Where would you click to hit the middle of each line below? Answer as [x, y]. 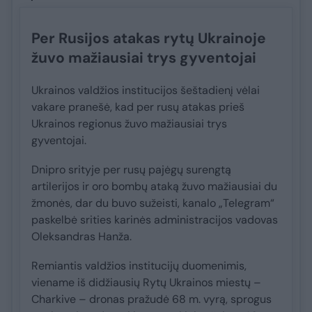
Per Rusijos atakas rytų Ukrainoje [149, 39]
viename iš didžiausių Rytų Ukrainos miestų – [146, 283]
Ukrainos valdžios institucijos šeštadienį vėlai [146, 91]
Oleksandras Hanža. [81, 237]
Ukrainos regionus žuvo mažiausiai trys [129, 124]
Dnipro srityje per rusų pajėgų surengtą [131, 170]
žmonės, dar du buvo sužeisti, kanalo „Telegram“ [153, 203]
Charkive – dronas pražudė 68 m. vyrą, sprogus [151, 299]
